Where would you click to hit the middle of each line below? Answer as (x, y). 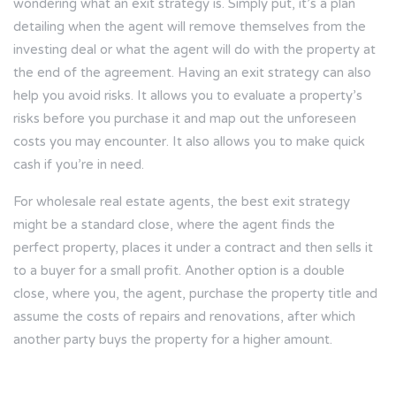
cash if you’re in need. (79, 165)
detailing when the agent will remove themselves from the (190, 27)
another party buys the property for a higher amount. (173, 340)
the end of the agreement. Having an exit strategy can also (192, 73)
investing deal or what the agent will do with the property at (194, 50)
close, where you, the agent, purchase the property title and (195, 294)
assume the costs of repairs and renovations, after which (184, 317)
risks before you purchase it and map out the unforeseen (185, 119)
